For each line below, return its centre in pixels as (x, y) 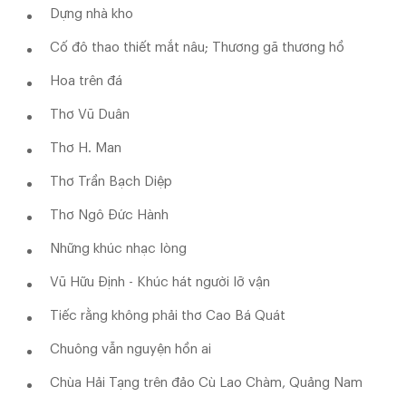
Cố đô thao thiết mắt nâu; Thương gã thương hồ (197, 48)
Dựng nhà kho (92, 14)
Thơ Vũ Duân (90, 115)
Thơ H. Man (86, 149)
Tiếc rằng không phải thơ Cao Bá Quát (168, 316)
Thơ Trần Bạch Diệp (111, 182)
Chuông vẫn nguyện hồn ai (130, 350)
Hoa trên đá (86, 82)
